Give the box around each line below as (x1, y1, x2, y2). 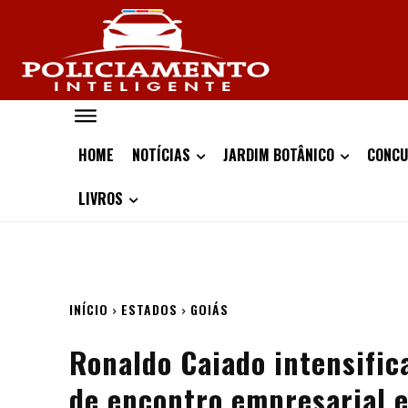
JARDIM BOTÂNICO (223, 144, 334, 166)
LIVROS (78, 188, 123, 209)
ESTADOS (121, 300, 178, 319)
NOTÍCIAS (132, 144, 190, 166)
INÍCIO (69, 300, 108, 319)
